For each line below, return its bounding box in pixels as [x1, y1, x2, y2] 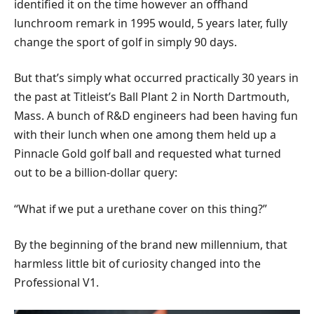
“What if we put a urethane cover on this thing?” [14, 200, 267, 217]
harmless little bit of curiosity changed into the [14, 256, 261, 272]
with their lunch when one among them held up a [14, 127, 276, 143]
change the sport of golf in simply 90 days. [14, 34, 237, 50]
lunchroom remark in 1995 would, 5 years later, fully [14, 15, 287, 31]
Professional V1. [14, 275, 99, 291]
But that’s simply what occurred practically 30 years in [14, 70, 299, 86]
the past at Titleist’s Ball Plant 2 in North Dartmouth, [14, 89, 289, 105]
